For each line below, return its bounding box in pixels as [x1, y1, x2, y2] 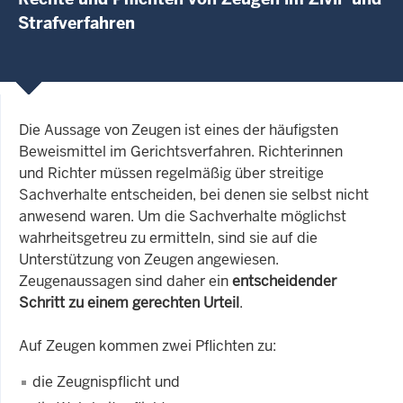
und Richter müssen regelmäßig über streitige [19, 163, 324, 183]
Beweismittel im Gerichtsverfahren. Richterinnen [19, 141, 343, 161]
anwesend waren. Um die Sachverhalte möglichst [19, 206, 346, 226]
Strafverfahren [18, 12, 135, 33]
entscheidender [232, 271, 336, 291]
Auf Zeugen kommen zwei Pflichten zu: [19, 336, 276, 355]
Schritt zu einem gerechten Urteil [19, 292, 239, 312]
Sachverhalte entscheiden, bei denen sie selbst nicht [19, 184, 369, 204]
